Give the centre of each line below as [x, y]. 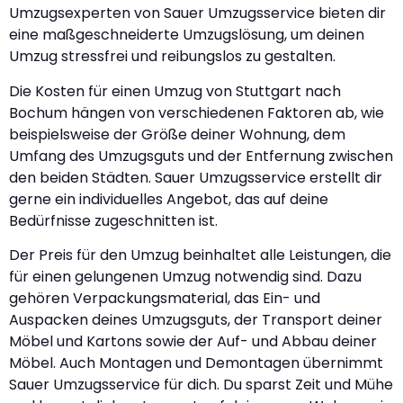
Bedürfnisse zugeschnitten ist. [113, 220]
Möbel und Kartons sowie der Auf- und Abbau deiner [193, 342]
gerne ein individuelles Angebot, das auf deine [169, 199]
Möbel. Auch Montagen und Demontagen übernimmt [196, 363]
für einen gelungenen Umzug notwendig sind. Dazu [185, 277]
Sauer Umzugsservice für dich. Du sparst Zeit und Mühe [201, 385]
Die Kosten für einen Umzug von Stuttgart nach [175, 91]
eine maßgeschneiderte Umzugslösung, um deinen [187, 35]
